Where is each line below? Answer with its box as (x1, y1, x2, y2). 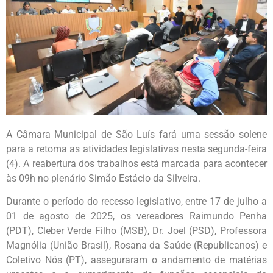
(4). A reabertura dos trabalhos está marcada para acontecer (6, 157, 267, 169)
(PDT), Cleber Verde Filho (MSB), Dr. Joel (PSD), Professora (6, 224, 267, 236)
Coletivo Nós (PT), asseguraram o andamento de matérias (6, 253, 267, 266)
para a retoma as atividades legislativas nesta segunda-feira (6, 143, 267, 155)
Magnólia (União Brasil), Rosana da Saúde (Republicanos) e (6, 239, 267, 251)
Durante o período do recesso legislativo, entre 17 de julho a (6, 195, 267, 207)
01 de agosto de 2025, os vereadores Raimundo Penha (6, 210, 267, 222)
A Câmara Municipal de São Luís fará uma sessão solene (6, 128, 267, 140)
